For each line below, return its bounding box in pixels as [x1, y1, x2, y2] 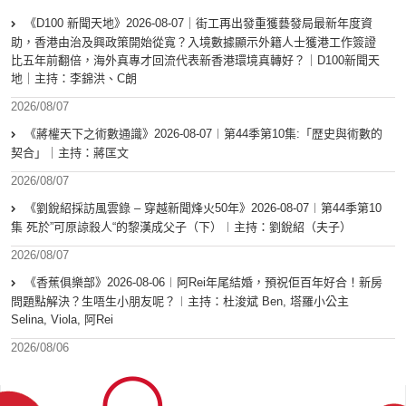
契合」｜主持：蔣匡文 [11, 146, 129, 160]
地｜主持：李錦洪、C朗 [11, 72, 137, 86]
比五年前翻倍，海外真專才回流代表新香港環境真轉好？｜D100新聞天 [11, 53, 380, 68]
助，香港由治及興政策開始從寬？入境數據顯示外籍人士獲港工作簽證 [11, 35, 376, 50]
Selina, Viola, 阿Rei [11, 313, 113, 327]
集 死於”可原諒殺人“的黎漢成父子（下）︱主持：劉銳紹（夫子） [11, 220, 352, 235]
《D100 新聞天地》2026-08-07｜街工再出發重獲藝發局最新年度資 [24, 16, 372, 31]
